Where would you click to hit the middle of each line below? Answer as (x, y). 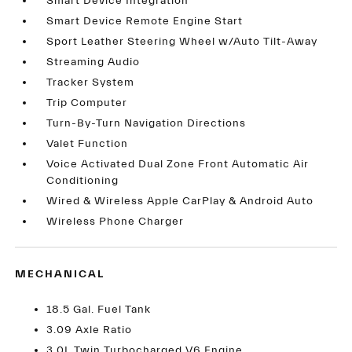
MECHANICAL (60, 274)
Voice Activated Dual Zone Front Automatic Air (178, 164)
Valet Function (88, 144)
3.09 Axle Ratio (90, 330)
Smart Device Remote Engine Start (145, 21)
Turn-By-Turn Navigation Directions (147, 123)
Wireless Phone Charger (115, 222)
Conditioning (83, 181)
